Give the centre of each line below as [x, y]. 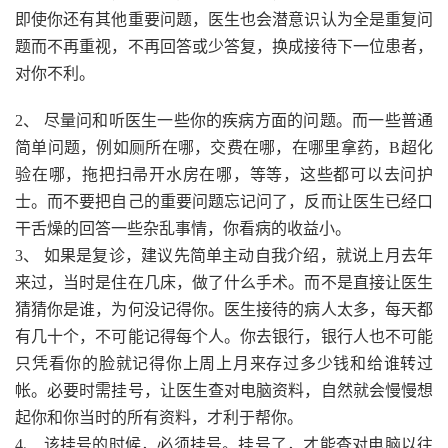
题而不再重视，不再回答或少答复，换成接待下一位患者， [224, 46]
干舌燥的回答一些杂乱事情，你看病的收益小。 [183, 228]
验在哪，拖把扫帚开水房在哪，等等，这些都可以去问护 [224, 174]
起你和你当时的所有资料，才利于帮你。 [159, 417]
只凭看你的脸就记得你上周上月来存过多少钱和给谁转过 [224, 363]
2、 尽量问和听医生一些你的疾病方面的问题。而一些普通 [224, 120]
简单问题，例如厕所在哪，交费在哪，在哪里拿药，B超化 [224, 147]
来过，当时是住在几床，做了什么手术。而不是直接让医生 [224, 282]
